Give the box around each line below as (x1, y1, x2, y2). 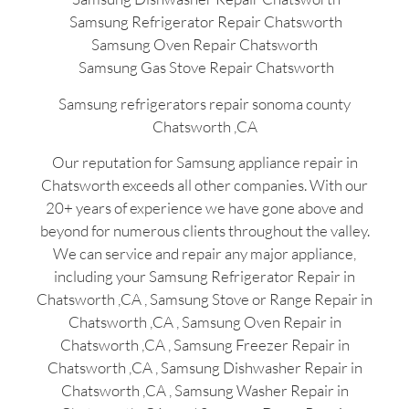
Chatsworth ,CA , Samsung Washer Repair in (60, 380, 349, 400)
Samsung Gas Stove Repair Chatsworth (75, 58, 334, 78)
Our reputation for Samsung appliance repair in (51, 152, 358, 172)
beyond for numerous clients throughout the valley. (39, 220, 370, 240)
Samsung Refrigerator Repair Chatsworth (67, 12, 342, 32)
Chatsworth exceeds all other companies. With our (41, 174, 368, 194)
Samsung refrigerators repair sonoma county (58, 93, 351, 113)
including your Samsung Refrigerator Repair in (54, 266, 355, 286)
